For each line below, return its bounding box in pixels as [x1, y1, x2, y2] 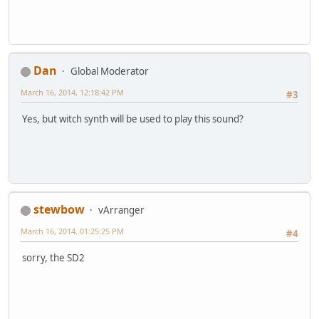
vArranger [98, 204, 145, 217]
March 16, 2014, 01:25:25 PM [21, 226, 124, 237]
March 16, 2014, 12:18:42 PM [21, 87, 124, 98]
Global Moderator [70, 65, 149, 78]
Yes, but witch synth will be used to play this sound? [22, 113, 244, 126]
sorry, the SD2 [22, 251, 85, 265]
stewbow [33, 202, 85, 218]
